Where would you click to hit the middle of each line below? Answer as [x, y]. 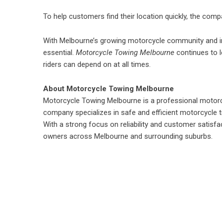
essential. [59, 53]
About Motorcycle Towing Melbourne [109, 89]
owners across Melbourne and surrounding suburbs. [128, 136]
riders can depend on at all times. [97, 64]
